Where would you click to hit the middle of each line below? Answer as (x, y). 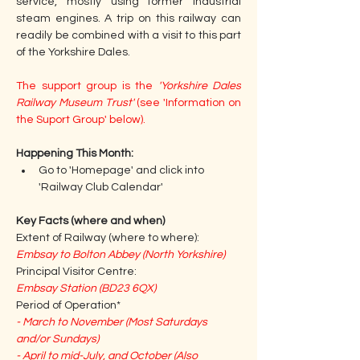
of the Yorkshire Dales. (73, 52)
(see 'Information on (188, 103)
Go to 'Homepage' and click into (123, 170)
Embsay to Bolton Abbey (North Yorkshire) (121, 255)
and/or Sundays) (57, 339)
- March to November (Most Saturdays (113, 322)
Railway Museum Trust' (75, 103)
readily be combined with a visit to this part (129, 35)
